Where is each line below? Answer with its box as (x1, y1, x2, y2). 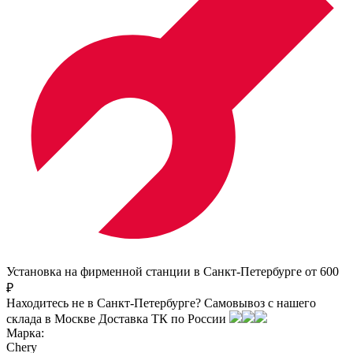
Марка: (6, 325, 44, 340)
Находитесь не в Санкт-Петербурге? (6, 295, 201, 310)
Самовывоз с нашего (204, 295, 316, 310)
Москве (54, 311, 95, 325)
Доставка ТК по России (98, 311, 226, 325)
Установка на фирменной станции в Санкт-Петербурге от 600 (6, 264, 339, 278)
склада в (6, 311, 54, 325)
